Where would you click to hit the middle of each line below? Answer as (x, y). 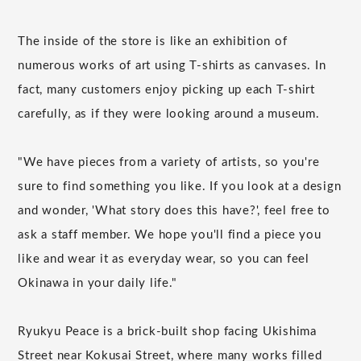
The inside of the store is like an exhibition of (153, 42)
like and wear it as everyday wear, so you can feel (164, 259)
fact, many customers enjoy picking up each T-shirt (166, 90)
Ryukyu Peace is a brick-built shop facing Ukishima (167, 332)
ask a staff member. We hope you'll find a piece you (170, 235)
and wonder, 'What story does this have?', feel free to (174, 211)
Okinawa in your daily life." (98, 284)
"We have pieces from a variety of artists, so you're (169, 163)
